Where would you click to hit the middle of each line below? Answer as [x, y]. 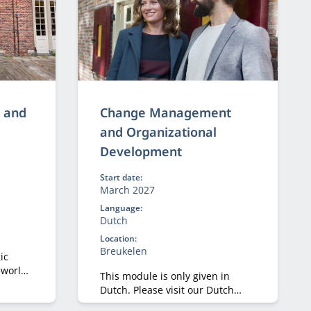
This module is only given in [165, 276]
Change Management [165, 112]
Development [141, 151]
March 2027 [127, 190]
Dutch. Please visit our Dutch [167, 290]
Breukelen [123, 251]
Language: [121, 208]
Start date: [121, 177]
